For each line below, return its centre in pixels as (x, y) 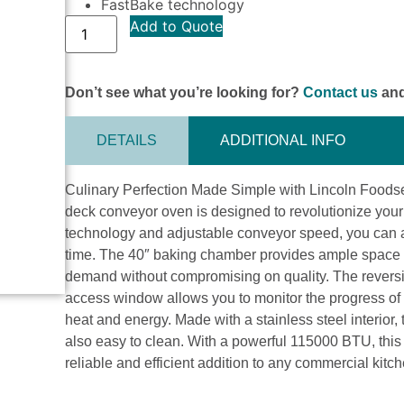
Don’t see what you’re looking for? (184, 92)
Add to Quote (177, 26)
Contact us (341, 92)
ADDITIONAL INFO (283, 141)
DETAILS (127, 141)
